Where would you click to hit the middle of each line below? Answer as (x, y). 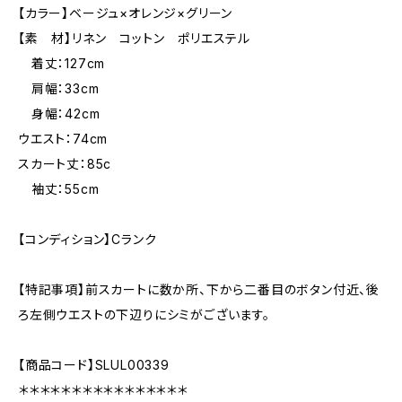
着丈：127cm (62, 63)
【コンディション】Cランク (87, 239)
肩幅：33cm (59, 88)
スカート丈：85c (65, 164)
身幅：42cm (59, 114)
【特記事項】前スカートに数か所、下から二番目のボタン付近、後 (199, 289)
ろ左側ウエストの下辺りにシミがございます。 (144, 315)
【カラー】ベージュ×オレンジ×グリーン (126, 13)
